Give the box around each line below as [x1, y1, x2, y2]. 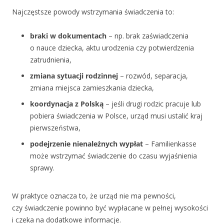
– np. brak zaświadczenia [106, 31, 188, 40]
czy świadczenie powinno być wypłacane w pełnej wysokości [12, 203, 208, 212]
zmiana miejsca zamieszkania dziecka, [30, 83, 154, 92]
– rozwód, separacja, [118, 71, 188, 80]
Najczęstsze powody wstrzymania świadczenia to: [12, 7, 174, 16]
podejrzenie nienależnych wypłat [30, 139, 143, 148]
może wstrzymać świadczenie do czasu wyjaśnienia [30, 151, 197, 160]
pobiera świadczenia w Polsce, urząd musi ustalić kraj [30, 111, 202, 120]
